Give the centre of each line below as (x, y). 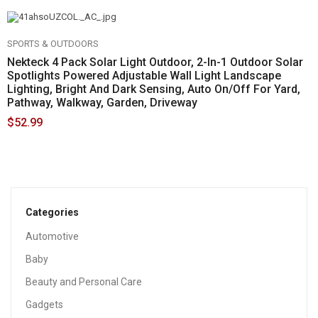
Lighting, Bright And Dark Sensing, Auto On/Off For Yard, (154, 89)
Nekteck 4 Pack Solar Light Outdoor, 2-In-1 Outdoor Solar (155, 62)
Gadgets (44, 305)
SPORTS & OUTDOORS (53, 44)
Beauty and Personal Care (84, 282)
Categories (52, 212)
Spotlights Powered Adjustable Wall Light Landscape (144, 76)
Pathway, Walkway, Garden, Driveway (102, 103)
